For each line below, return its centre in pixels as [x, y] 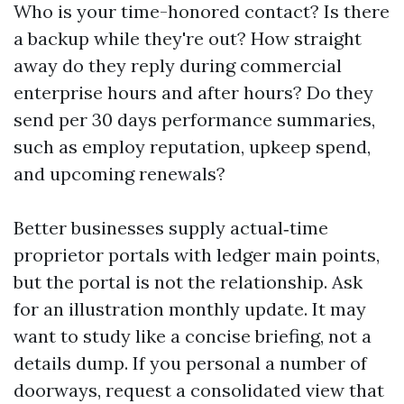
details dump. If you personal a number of [190, 363]
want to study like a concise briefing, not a [193, 336]
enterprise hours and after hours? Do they [193, 92]
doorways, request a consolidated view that [199, 390]
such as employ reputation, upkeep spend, [192, 147]
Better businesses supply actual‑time [171, 228]
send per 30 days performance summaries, [194, 119]
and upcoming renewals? [119, 174]
